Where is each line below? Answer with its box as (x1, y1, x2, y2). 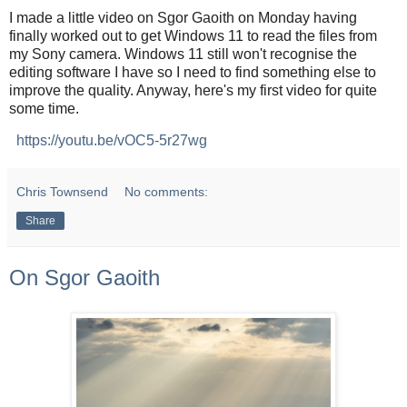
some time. (9, 100, 79, 116)
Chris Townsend (16, 184, 108, 200)
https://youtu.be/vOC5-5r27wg (16, 133, 207, 149)
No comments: (124, 184, 209, 200)
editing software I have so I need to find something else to (9, 64, 376, 80)
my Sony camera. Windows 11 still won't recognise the (9, 45, 357, 62)
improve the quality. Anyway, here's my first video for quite (9, 82, 377, 98)
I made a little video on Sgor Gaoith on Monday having (9, 9, 357, 25)
